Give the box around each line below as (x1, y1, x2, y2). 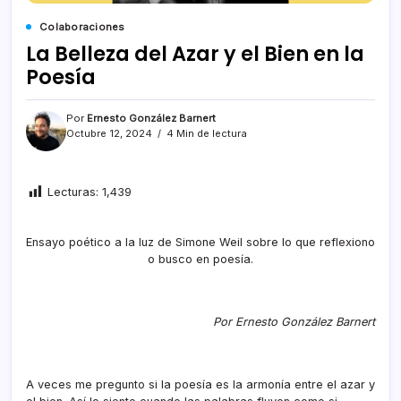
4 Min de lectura (164, 127, 247, 141)
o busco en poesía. (148, 252, 253, 266)
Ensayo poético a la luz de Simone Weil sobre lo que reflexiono (26, 235, 375, 249)
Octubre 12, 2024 (66, 127, 152, 141)
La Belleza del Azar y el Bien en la (26, 39, 364, 69)
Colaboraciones (39, 21, 125, 34)
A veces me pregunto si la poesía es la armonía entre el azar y (26, 377, 375, 391)
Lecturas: (47, 185, 98, 200)
